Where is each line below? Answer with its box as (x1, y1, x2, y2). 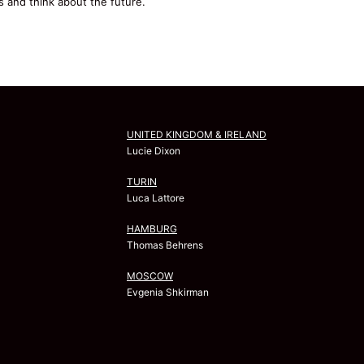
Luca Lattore (127, 192, 184, 205)
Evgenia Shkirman (127, 286, 209, 299)
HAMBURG (127, 223, 177, 236)
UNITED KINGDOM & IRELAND (127, 128, 266, 141)
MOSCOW (127, 270, 173, 283)
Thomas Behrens (127, 239, 203, 252)
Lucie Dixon (127, 145, 180, 158)
